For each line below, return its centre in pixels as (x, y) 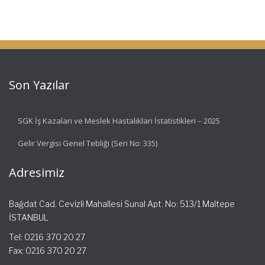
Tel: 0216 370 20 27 (47, 237)
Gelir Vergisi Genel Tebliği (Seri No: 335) (88, 143)
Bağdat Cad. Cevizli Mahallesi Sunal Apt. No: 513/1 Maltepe (122, 203)
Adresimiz (37, 172)
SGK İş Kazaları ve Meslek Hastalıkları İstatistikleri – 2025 (119, 120)
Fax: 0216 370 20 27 (48, 250)
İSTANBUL (29, 217)
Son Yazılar (39, 85)
